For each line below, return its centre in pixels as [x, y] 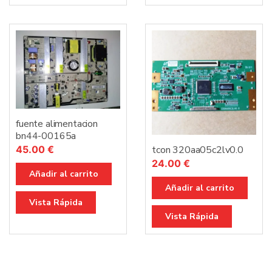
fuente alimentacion [57, 124]
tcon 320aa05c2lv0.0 [198, 150]
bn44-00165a [46, 136]
